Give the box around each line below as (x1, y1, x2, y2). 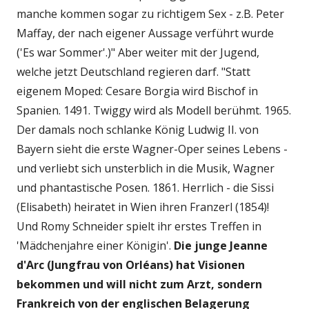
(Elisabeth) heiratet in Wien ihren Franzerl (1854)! (17, 199, 269, 215)
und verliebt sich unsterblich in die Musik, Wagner (17, 160, 275, 176)
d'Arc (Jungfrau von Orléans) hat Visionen (17, 257, 245, 272)
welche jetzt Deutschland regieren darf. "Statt (17, 63, 250, 79)
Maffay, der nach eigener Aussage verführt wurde (17, 25, 274, 41)
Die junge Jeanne (174, 237, 268, 253)
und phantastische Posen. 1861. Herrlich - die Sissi (17, 179, 274, 195)
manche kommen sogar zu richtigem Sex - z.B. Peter (17, 6, 284, 21)
